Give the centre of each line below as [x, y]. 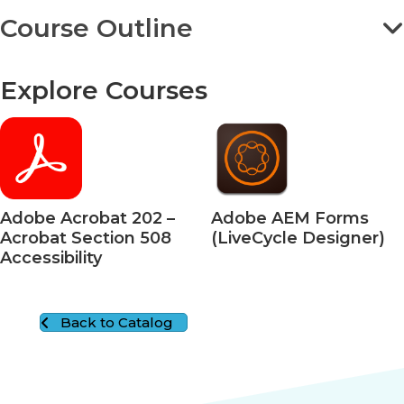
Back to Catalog [117, 323]
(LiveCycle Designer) [298, 239]
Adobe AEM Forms [290, 219]
